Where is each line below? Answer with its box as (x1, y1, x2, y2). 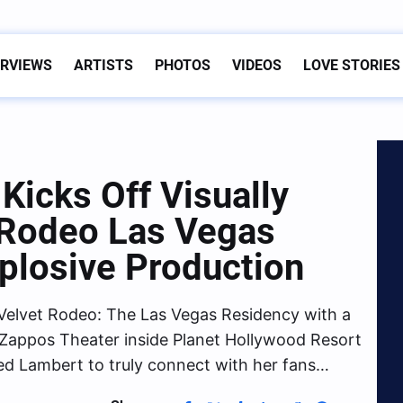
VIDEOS (232, 57, 282, 75)
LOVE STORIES (303, 57, 400, 75)
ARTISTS (74, 57, 133, 75)
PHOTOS (155, 57, 210, 75)
